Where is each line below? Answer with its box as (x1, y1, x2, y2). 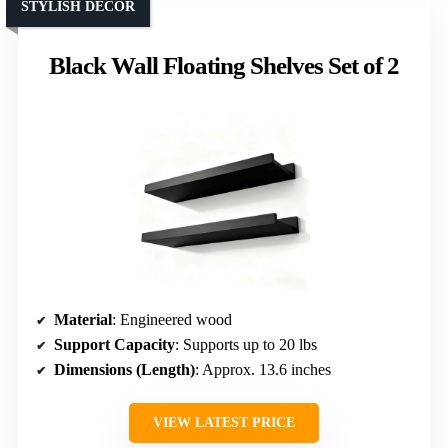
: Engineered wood (112, 311, 232, 329)
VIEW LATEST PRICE (153, 415, 295, 431)
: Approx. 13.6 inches (195, 361, 331, 379)
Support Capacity (54, 336, 175, 354)
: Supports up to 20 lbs (175, 336, 317, 354)
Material (54, 311, 112, 329)
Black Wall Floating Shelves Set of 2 (49, 52, 399, 80)
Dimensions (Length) (54, 361, 195, 379)
